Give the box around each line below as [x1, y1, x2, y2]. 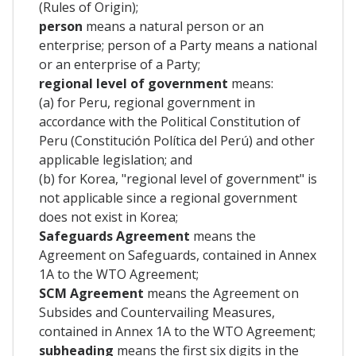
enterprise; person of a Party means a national [39, 36, 317, 54]
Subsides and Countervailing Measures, [39, 303, 275, 321]
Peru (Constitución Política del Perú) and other [39, 131, 315, 149]
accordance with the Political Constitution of [39, 112, 300, 130]
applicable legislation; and [39, 150, 192, 168]
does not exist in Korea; [39, 207, 178, 226]
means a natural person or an [83, 17, 264, 35]
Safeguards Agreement [39, 226, 193, 245]
